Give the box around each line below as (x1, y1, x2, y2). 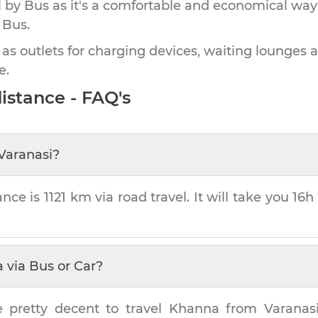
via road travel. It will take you (91, 189, 293, 205)
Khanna (168, 300, 219, 317)
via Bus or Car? (4, 258, 103, 274)
